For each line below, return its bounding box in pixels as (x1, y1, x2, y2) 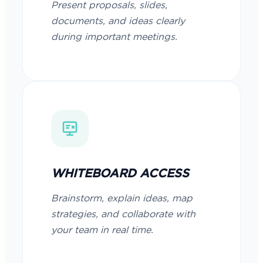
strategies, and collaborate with (51, 210, 195, 219)
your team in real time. (51, 225, 153, 235)
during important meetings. (51, 32, 177, 42)
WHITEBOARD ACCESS (51, 168, 189, 180)
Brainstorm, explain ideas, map (51, 194, 193, 203)
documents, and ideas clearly (51, 16, 185, 26)
